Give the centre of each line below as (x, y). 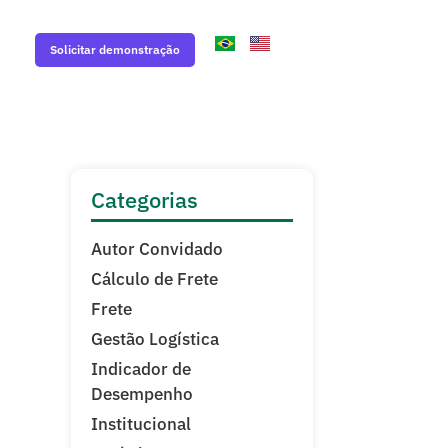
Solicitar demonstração (114, 49)
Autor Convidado (157, 249)
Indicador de (141, 369)
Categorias (144, 199)
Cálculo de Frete (154, 279)
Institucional (141, 424)
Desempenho (142, 394)
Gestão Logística (155, 339)
